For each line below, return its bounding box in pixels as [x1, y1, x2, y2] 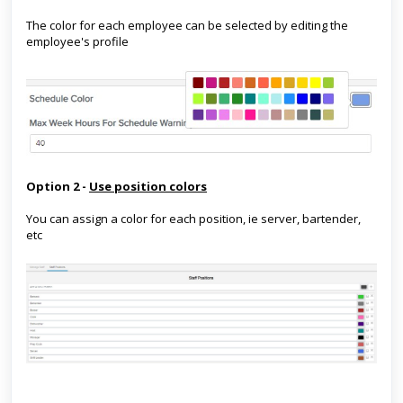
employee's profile [26, 33, 129, 49]
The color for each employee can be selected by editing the [26, 17, 348, 33]
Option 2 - [26, 177, 89, 194]
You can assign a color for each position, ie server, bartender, [26, 210, 361, 227]
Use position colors [89, 177, 207, 194]
